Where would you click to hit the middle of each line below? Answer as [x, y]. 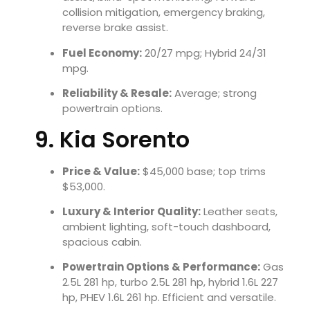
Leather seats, [239, 212]
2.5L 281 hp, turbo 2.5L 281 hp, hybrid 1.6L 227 [170, 282]
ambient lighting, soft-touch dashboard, [166, 227]
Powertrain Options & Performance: [161, 267]
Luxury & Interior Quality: [131, 212]
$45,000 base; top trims [203, 171]
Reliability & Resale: [117, 93]
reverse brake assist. [115, 28]
